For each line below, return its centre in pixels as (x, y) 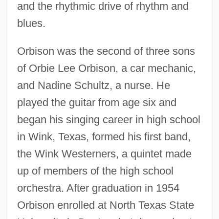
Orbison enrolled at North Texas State (105, 205)
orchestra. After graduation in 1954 (98, 188)
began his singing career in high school (109, 119)
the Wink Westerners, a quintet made (104, 153)
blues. (31, 23)
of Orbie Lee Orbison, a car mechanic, (106, 68)
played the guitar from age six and (97, 102)
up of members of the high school (95, 171)
